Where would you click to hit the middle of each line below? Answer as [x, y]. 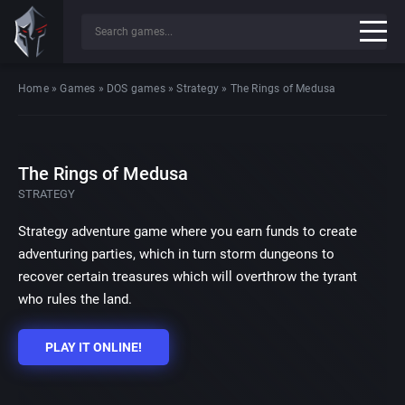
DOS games [136, 89]
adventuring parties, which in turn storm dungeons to [176, 254]
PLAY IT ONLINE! [94, 347]
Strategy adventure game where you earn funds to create [188, 231]
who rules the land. [75, 299]
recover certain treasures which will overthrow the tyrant [188, 277]
